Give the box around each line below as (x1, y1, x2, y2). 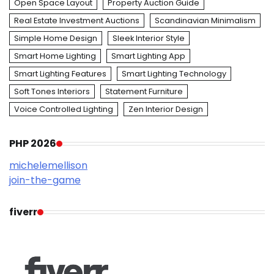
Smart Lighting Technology (122, 68, 226, 80)
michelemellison (9, 158, 87, 173)
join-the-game (9, 173, 81, 188)
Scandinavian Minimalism (155, 15, 256, 27)
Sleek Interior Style (113, 32, 185, 45)
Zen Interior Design (128, 103, 203, 116)
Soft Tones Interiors (14, 86, 90, 98)
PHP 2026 (9, 136, 56, 151)
